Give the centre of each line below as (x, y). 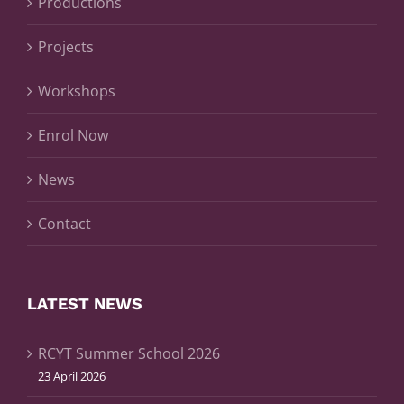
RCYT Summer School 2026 (129, 353)
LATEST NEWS (85, 303)
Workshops (77, 91)
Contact (64, 224)
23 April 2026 (72, 376)
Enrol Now (73, 135)
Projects (66, 47)
